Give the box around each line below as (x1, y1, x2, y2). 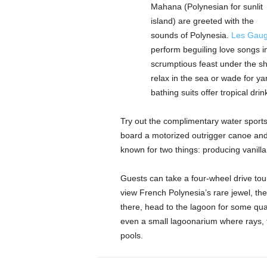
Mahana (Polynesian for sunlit (150, 2, 263, 12)
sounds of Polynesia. (150, 30, 231, 41)
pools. (120, 231, 143, 241)
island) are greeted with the (150, 16, 254, 26)
